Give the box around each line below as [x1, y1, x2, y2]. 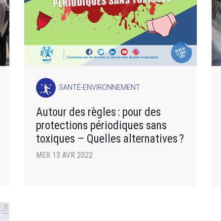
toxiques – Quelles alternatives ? [36, 131, 184, 146]
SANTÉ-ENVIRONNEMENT [59, 83, 141, 92]
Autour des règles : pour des [36, 105, 161, 119]
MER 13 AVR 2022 [36, 150, 93, 160]
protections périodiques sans [36, 118, 167, 132]
